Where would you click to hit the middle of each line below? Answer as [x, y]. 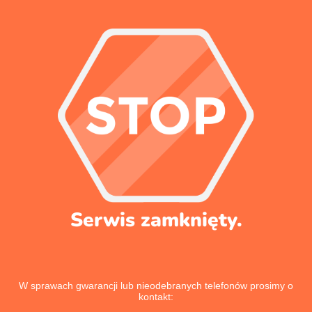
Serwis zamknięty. [156, 220]
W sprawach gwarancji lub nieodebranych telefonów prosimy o [156, 286]
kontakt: [156, 297]
